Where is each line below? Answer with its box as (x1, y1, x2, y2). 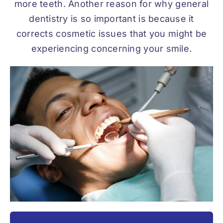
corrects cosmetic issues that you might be (16, 28, 207, 39)
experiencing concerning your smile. (31, 43, 192, 54)
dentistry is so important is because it (29, 13, 194, 24)
